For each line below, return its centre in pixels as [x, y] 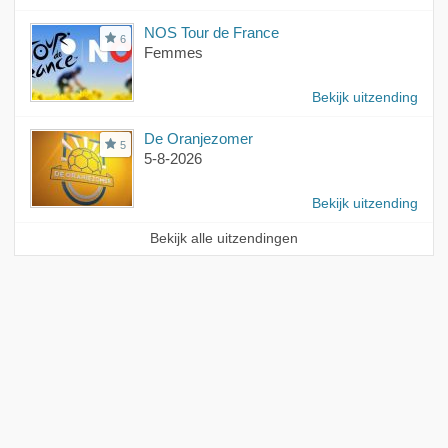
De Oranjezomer [198, 139]
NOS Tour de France [211, 33]
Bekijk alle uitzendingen [224, 239]
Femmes [173, 53]
